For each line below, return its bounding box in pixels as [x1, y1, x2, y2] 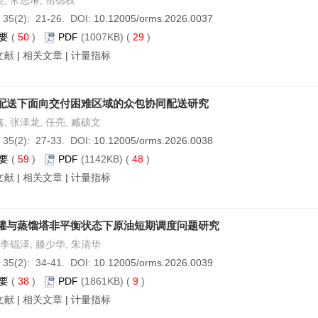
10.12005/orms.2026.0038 [93, 135, 213, 146]
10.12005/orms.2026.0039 [93, 257, 213, 268]
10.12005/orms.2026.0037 [93, 13, 213, 24]
